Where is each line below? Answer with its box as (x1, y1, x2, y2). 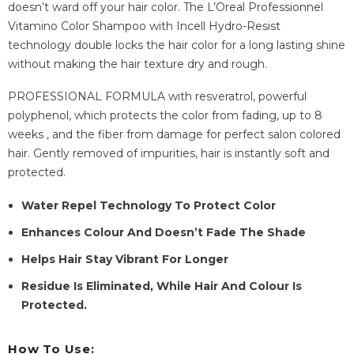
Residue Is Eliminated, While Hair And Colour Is (21, 278, 302, 293)
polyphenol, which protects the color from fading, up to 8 (8, 107, 322, 122)
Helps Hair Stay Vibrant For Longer (21, 251, 232, 266)
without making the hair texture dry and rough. (8, 56, 267, 71)
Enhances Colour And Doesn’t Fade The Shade (21, 224, 306, 239)
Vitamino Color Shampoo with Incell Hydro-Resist (8, 18, 281, 33)
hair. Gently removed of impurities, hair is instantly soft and (8, 145, 330, 160)
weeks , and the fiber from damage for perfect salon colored (8, 126, 341, 141)
